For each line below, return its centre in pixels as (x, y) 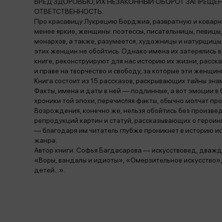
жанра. (46, 140)
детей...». (50, 170)
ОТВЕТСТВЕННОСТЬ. (69, 11)
